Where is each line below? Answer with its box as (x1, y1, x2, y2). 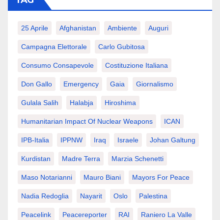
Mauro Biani (83, 173, 121, 182)
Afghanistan (59, 24, 96, 32)
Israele (117, 136, 138, 144)
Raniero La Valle (141, 211, 192, 219)
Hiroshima (105, 99, 136, 107)
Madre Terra (62, 155, 100, 163)
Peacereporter (62, 211, 107, 219)
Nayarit (80, 192, 102, 200)
